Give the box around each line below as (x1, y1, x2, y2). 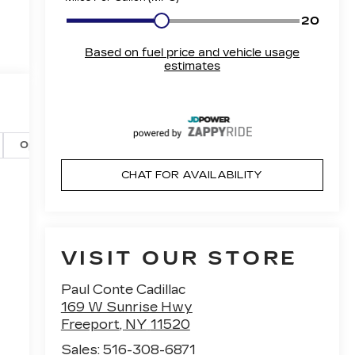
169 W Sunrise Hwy (60, 300, 193, 315)
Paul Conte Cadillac (60, 282, 185, 298)
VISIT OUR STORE (60, 247, 298, 270)
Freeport (60, 317, 120, 333)
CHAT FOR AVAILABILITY (121, 168, 263, 181)
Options (20, 139, 61, 151)
